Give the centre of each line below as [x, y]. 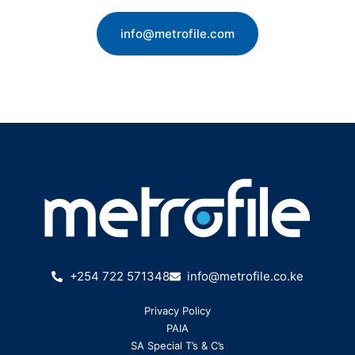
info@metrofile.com [177, 34]
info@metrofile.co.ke [245, 277]
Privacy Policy [177, 311]
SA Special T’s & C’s [177, 346]
